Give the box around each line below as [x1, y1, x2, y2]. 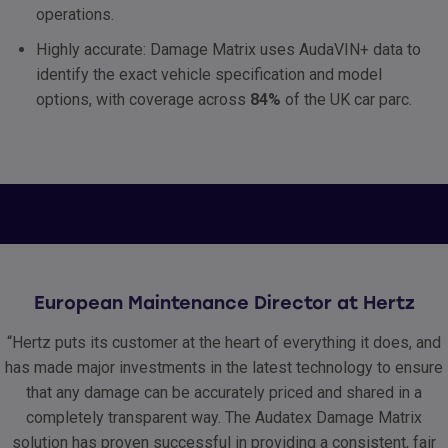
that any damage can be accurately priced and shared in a [26, 383, 422, 403]
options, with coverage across [36, 90, 250, 110]
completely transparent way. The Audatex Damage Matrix [26, 408, 422, 428]
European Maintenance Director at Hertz [33, 292, 415, 315]
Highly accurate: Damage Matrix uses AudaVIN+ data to [36, 40, 421, 60]
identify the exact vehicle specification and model [36, 65, 382, 85]
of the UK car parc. [281, 90, 412, 110]
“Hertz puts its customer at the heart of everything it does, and [7, 333, 441, 353]
